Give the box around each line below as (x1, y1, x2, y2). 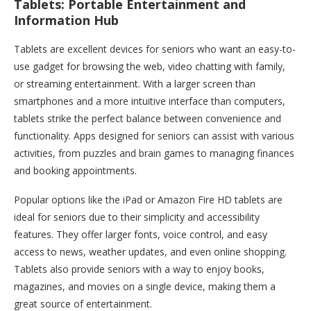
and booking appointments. (14, 164, 137, 178)
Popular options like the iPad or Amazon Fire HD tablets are (14, 193, 283, 207)
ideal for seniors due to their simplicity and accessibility (14, 210, 260, 224)
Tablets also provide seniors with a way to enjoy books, (14, 262, 264, 276)
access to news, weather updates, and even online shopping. (14, 245, 287, 259)
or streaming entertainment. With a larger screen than (14, 77, 255, 91)
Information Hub (14, 12, 119, 29)
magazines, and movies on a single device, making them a (14, 280, 276, 294)
